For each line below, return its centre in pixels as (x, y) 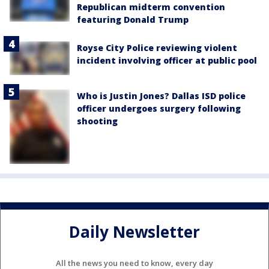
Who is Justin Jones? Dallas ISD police (161, 95)
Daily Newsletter (134, 232)
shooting (97, 121)
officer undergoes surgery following (159, 108)
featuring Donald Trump (133, 19)
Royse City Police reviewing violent (157, 47)
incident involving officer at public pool (167, 60)
